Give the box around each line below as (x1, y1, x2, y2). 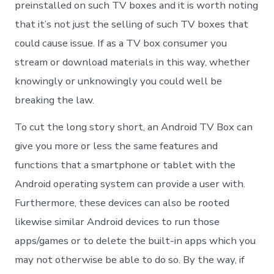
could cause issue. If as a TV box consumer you (15, 36, 228, 51)
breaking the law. (15, 93, 95, 108)
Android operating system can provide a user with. (15, 177, 246, 191)
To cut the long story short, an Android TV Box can (15, 120, 253, 135)
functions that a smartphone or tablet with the (15, 158, 236, 172)
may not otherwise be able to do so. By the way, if (15, 253, 245, 267)
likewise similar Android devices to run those (15, 215, 220, 229)
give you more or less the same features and (15, 139, 218, 154)
